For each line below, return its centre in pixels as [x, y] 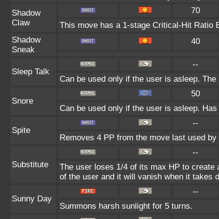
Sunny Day [32, 199]
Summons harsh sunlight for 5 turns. [126, 206]
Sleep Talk [31, 72]
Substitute [30, 164]
